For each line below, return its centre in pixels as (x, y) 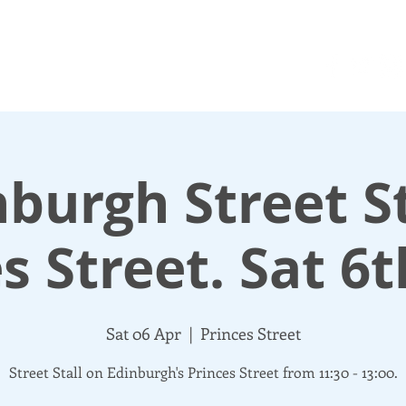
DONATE (77, 66)
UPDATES (155, 66)
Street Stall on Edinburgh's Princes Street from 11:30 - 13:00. (203, 372)
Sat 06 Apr (143, 333)
